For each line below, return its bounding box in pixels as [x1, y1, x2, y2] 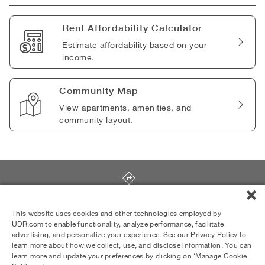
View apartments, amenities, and [59, 102, 192, 113]
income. [62, 52, 95, 63]
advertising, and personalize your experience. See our [12, 230, 191, 239]
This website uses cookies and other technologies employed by [12, 208, 221, 218]
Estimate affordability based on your [62, 40, 207, 50]
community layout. [59, 115, 133, 125]
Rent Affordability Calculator [62, 22, 202, 34]
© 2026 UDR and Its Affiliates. [9, 245, 106, 255]
